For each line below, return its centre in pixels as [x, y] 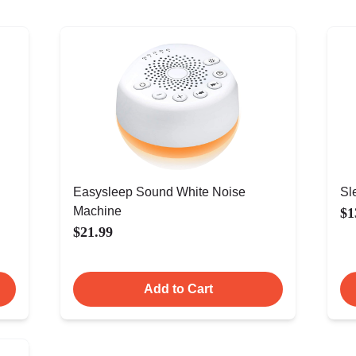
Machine [97, 211]
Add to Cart [178, 289]
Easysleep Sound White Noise [159, 192]
